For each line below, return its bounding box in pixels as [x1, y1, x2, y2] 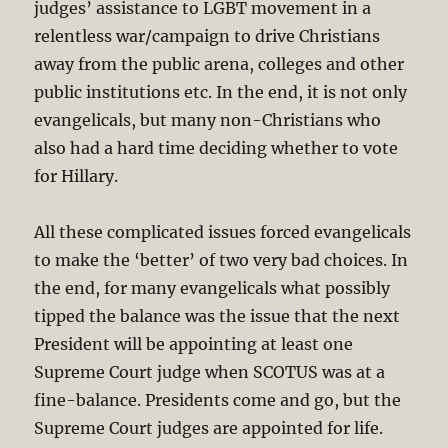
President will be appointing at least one [34, 334, 354, 355]
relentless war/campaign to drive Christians [34, 26, 381, 47]
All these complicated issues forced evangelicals [34, 222, 412, 243]
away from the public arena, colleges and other [34, 54, 405, 75]
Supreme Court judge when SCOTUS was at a [34, 362, 386, 383]
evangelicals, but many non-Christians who [34, 110, 382, 131]
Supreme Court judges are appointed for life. [34, 418, 384, 439]
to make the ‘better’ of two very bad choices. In [34, 250, 409, 271]
